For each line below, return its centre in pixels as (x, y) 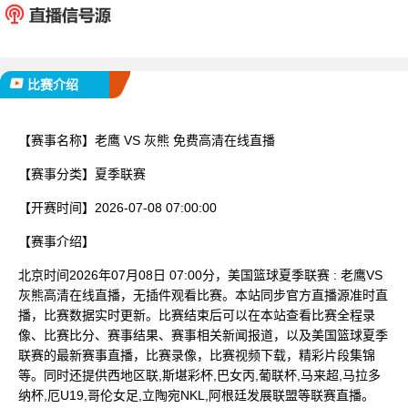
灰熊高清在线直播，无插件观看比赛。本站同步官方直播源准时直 (203, 295)
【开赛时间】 (56, 207)
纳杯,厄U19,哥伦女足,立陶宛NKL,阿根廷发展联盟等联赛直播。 (196, 395)
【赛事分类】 (56, 173)
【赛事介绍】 (56, 241)
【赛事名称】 (56, 140)
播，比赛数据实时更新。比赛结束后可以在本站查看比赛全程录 (197, 315)
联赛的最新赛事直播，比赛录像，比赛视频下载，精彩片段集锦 (197, 355)
